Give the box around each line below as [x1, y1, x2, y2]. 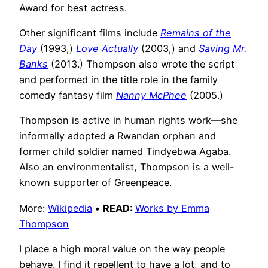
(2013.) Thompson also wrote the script [48, 58, 234, 71]
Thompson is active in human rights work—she [19, 114, 237, 127]
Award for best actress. [19, 1, 127, 14]
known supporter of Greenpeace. [19, 176, 172, 189]
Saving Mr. [199, 42, 246, 55]
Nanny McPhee [116, 89, 187, 102]
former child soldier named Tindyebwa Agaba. [19, 145, 231, 158]
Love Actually [76, 42, 138, 55]
